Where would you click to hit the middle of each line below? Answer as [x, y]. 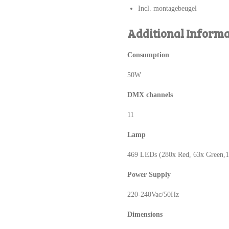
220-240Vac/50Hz [153, 194]
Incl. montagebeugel [167, 8]
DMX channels [150, 95]
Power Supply [149, 174]
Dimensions [145, 214]
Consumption [148, 55]
